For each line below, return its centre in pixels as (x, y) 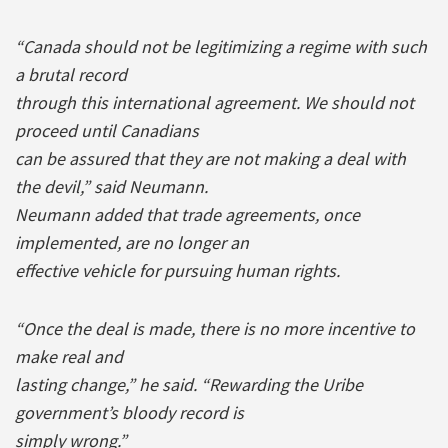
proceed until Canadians (107, 130)
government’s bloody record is (129, 412)
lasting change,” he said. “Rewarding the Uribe (189, 384)
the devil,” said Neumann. (111, 186)
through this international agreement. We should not (214, 102)
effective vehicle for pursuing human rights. (177, 270)
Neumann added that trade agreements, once (187, 214)
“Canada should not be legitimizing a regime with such (221, 46)
